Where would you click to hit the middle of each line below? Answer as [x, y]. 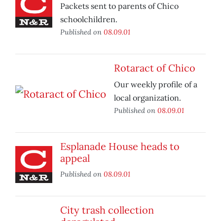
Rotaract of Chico [155, 68]
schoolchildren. [89, 19]
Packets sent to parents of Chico [119, 6]
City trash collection [107, 210]
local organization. [147, 98]
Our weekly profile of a [156, 85]
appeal [75, 158]
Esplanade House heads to [120, 147]
